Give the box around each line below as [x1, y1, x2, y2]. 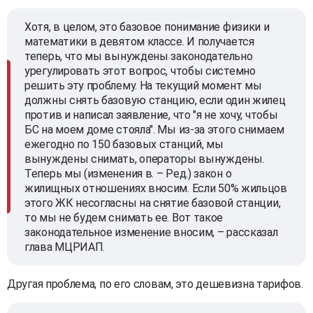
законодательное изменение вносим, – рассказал [24, 225, 278, 239]
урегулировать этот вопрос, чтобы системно [24, 64, 256, 78]
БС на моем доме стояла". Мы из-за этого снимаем [24, 122, 284, 136]
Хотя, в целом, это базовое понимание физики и [24, 20, 270, 34]
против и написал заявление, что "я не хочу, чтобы [24, 108, 278, 122]
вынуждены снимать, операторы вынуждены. [24, 152, 265, 166]
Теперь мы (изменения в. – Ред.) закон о [24, 166, 232, 180]
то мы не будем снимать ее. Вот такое [24, 210, 224, 224]
